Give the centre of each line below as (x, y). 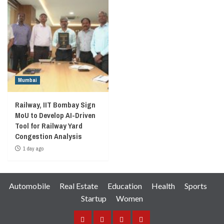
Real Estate (79, 185)
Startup (94, 198)
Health (163, 185)
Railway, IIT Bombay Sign (55, 104)
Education (125, 185)
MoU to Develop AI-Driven (55, 115)
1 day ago (33, 148)
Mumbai (27, 80)
